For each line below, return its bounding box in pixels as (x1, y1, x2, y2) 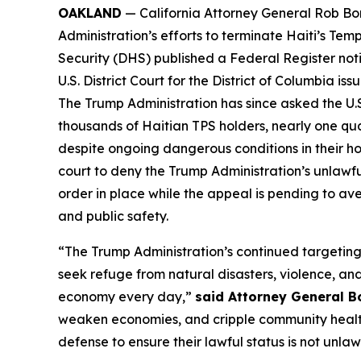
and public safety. (58, 208, 168, 224)
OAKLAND (58, 5, 122, 21)
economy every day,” (58, 288, 195, 305)
